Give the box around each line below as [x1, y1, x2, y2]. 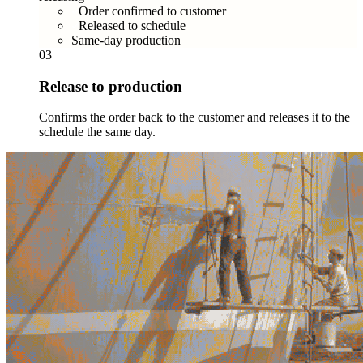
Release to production [39, 77, 182, 95]
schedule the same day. [39, 125, 156, 139]
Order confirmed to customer [79, 3, 226, 18]
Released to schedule [79, 18, 186, 32]
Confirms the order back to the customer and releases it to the [39, 110, 350, 125]
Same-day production [71, 32, 181, 47]
